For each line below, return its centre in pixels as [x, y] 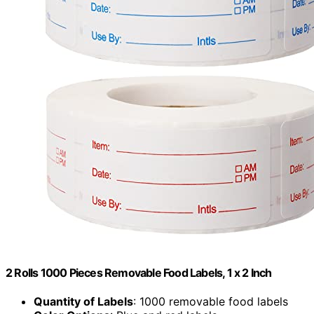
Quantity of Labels [83, 302]
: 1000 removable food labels [211, 302]
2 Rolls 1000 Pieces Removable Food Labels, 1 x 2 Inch [139, 273]
